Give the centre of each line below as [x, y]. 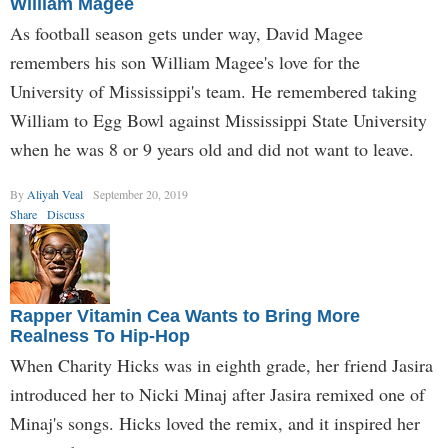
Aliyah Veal [55, 194]
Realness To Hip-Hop [100, 336]
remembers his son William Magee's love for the [185, 62]
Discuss [66, 214]
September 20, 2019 [140, 194]
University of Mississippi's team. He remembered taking [213, 91]
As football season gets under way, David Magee [186, 33]
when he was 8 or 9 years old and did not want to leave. [212, 149]
